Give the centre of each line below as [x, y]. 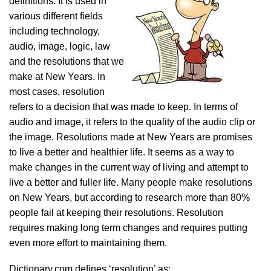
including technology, [54, 31]
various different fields [56, 16]
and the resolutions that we [67, 61]
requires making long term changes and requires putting [128, 228]
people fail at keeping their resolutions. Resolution [116, 213]
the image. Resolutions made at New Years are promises [131, 137]
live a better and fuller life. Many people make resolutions [131, 182]
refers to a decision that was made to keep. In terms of [123, 107]
